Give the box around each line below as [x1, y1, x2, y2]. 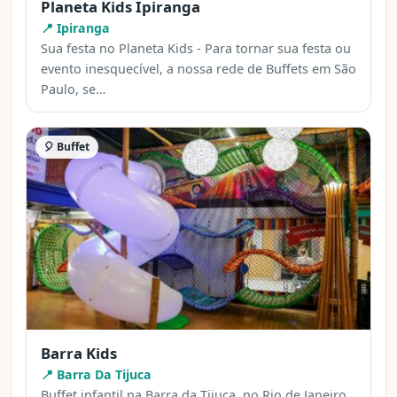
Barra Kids [41, 342, 117, 363]
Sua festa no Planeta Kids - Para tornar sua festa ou [41, 40, 351, 58]
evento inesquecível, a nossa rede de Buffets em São [41, 60, 356, 78]
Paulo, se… [41, 81, 105, 98]
